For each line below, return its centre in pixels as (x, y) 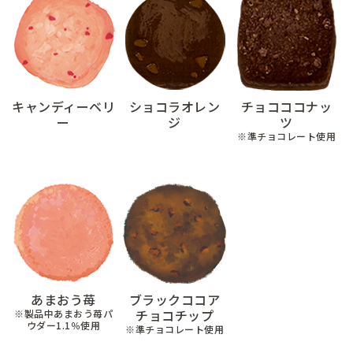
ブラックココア (175, 299)
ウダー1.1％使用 (63, 325)
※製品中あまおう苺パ (64, 313)
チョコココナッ (286, 106)
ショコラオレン (175, 106)
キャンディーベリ (64, 106)
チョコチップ (175, 315)
